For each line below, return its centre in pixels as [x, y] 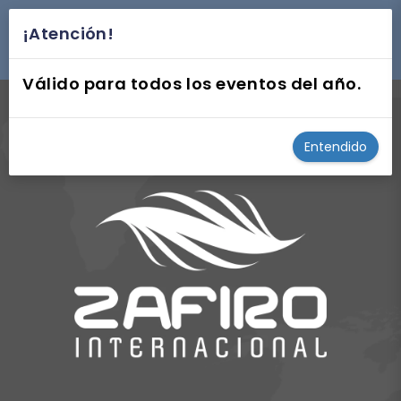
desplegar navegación [128, 42]
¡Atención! [68, 34]
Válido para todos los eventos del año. [192, 84]
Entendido [336, 147]
